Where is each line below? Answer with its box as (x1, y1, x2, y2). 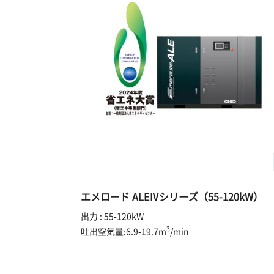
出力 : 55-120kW (81, 209, 144, 222)
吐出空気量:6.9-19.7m (81, 224, 166, 237)
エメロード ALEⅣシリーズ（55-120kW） (81, 188, 263, 204)
